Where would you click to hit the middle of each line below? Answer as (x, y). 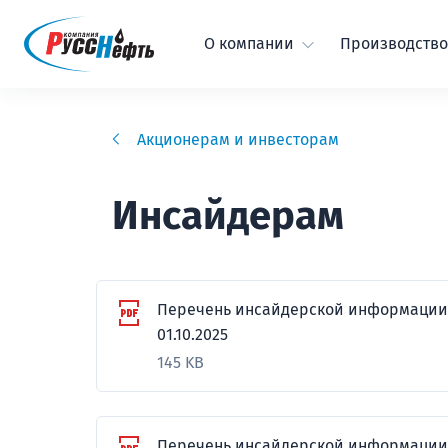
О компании (248, 43)
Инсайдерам (228, 216)
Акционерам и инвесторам (238, 139)
